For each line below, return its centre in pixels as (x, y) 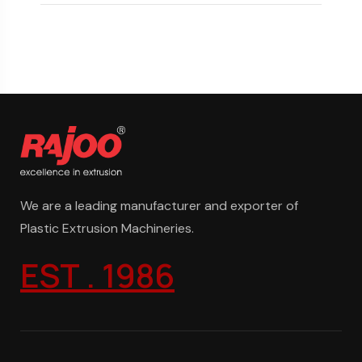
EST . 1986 (97, 275)
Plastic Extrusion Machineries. (107, 228)
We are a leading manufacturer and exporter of (159, 205)
